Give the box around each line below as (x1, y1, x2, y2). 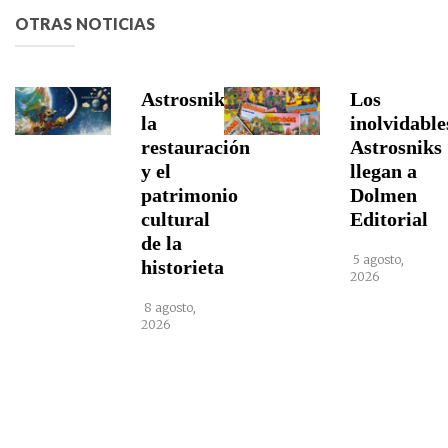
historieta (141, 256, 225, 278)
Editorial (350, 208, 429, 230)
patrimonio (141, 184, 239, 206)
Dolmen (350, 184, 418, 206)
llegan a (350, 160, 418, 182)
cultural (141, 208, 211, 230)
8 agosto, (141, 300, 197, 315)
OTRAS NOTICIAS (15, 14, 156, 33)
